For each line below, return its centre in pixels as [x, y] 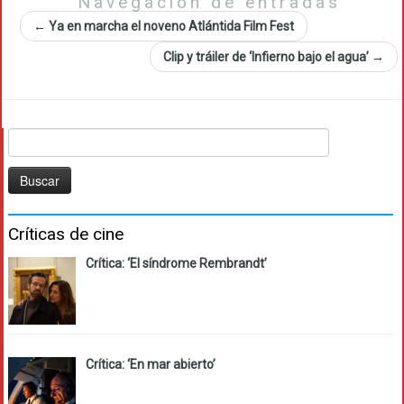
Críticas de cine [66, 234]
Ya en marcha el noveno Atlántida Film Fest [170, 27]
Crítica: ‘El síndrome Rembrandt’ [176, 264]
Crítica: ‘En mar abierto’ [150, 365]
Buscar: [28, 138]
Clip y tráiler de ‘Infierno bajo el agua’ [267, 57]
